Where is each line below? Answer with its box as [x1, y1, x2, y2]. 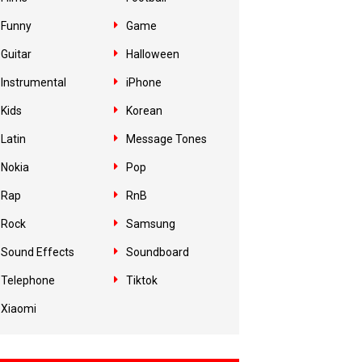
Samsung [126, 217, 175, 230]
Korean [126, 104, 162, 117]
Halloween [126, 48, 179, 61]
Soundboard [126, 246, 189, 259]
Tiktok [126, 274, 158, 287]
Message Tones [126, 133, 207, 145]
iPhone [126, 76, 162, 89]
